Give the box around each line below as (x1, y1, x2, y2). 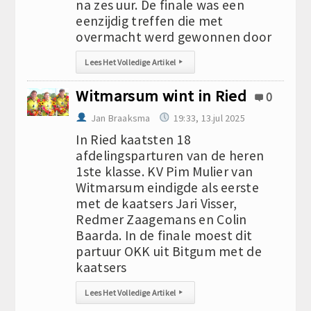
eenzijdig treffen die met (76, 12, 224, 29)
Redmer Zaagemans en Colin (76, 211, 247, 228)
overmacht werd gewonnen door (76, 28, 272, 45)
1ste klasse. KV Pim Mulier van (76, 163, 253, 180)
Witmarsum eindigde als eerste (76, 179, 259, 196)
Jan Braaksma (90, 112, 151, 124)
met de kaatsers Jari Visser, (76, 195, 237, 212)
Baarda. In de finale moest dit (76, 227, 253, 244)
